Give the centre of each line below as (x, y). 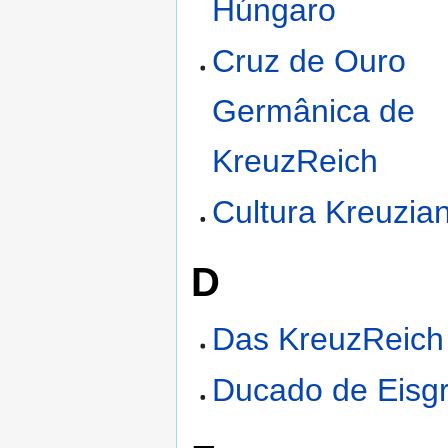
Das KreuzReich (328, 339)
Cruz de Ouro (309, 61)
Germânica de (314, 111)
